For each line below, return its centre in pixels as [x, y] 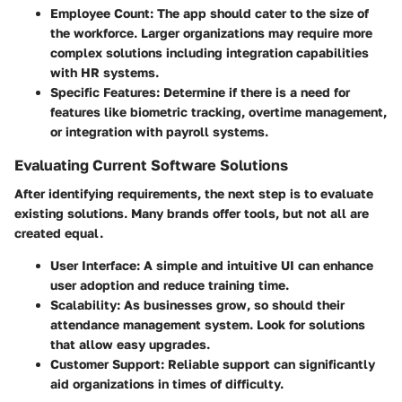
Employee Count [100, 13]
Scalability [83, 305]
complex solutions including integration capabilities [210, 53]
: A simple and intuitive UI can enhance [255, 266]
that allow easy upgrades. [130, 345]
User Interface [93, 266]
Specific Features [103, 92]
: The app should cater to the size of [259, 13]
